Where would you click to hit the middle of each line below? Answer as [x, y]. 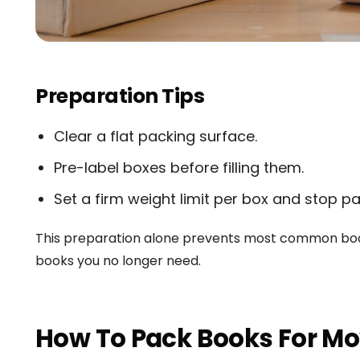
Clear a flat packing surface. [155, 136]
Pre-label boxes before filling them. [178, 167]
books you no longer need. [118, 260]
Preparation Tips [120, 96]
